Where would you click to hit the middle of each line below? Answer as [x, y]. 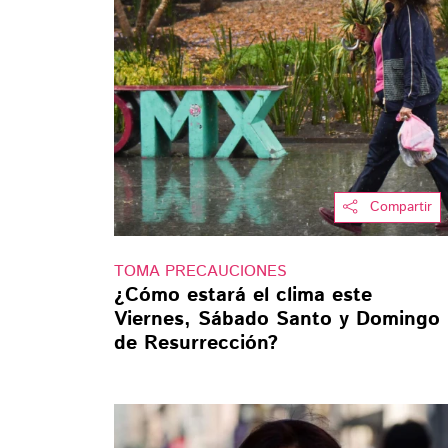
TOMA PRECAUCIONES [200, 271]
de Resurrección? [196, 343]
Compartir [400, 206]
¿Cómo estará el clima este [243, 295]
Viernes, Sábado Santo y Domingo [277, 319]
